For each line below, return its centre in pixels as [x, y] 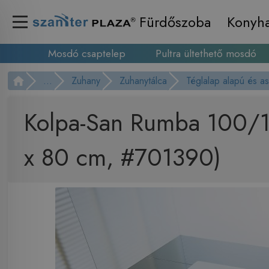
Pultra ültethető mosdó [206, 53]
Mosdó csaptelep [86, 53]
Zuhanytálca [144, 81]
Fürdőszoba [175, 22]
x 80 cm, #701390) [122, 157]
